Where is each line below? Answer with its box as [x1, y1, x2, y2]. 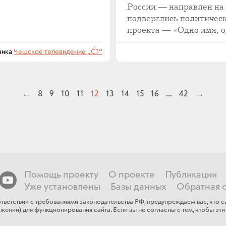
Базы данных [110, 181, 166, 193]
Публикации [164, 168, 217, 181]
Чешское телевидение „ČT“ [14, 47, 102, 56]
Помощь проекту [24, 168, 98, 181]
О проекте [108, 168, 155, 181]
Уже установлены [24, 181, 100, 193]
